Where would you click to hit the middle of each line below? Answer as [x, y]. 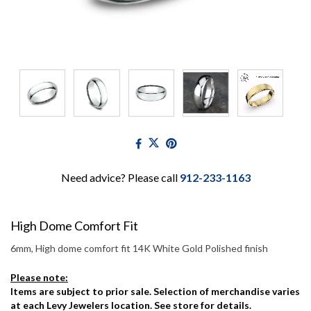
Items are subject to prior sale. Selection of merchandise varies [155, 291]
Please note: [39, 277]
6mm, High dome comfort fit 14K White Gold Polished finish [139, 248]
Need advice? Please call [120, 177]
